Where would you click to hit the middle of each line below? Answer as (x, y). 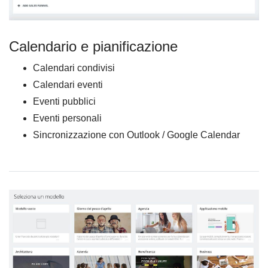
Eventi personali (67, 118)
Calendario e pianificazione (93, 46)
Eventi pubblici (64, 101)
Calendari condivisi (74, 68)
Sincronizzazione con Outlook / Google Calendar (136, 135)
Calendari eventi (68, 84)
